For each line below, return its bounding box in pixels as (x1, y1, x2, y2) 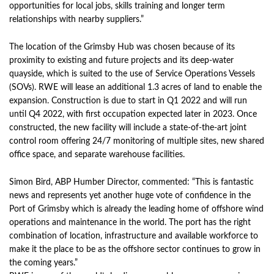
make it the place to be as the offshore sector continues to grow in (9, 245, 261, 254)
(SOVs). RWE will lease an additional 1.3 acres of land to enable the (9, 83, 262, 92)
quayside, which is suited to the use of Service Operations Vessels (9, 70, 255, 78)
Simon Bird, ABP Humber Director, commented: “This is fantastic (9, 178, 254, 187)
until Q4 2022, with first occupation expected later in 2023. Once (9, 110, 257, 119)
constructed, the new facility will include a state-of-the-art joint (9, 124, 246, 132)
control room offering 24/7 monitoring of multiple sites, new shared (9, 137, 264, 146)
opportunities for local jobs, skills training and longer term (9, 2, 225, 10)
